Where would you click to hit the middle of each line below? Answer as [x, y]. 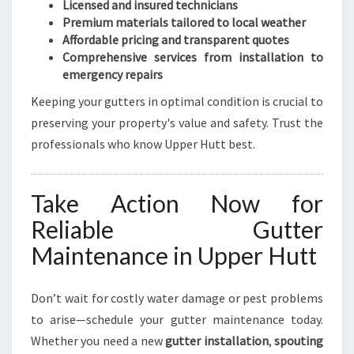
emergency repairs [113, 74]
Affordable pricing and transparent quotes [176, 40]
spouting [299, 341]
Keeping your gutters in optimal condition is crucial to [177, 101]
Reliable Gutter [177, 229]
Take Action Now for [177, 203]
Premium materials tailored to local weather [184, 22]
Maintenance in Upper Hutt [174, 255]
